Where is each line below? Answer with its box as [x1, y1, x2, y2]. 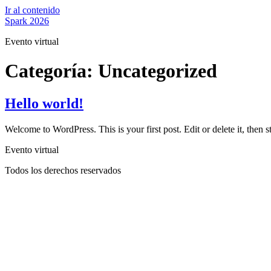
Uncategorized [98, 60, 217, 82]
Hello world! [5, 95, 83, 111]
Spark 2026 [5, 16, 49, 26]
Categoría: [5, 60, 98, 82]
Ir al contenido [5, 5, 60, 15]
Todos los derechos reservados [5, 165, 121, 175]
